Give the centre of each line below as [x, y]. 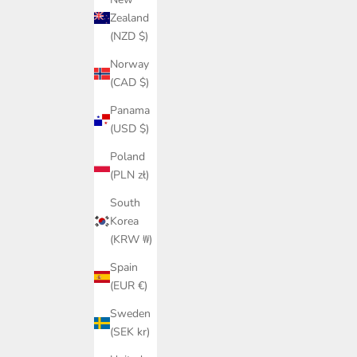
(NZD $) [129, 37]
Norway [129, 65]
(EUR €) [129, 286]
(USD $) [129, 129]
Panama [130, 111]
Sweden [130, 314]
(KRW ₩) [131, 240]
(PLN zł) [129, 175]
